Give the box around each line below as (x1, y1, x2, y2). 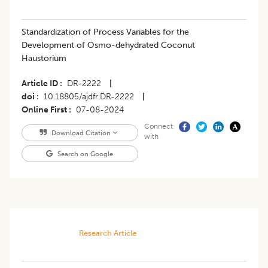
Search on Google (56, 149, 114, 158)
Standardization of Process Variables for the (22, 26, 189, 37)
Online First (22, 104, 67, 115)
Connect (144, 121, 173, 130)
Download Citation (49, 128, 112, 137)
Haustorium (22, 53, 66, 63)
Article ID (22, 78, 58, 89)
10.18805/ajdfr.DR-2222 (44, 91, 134, 102)
